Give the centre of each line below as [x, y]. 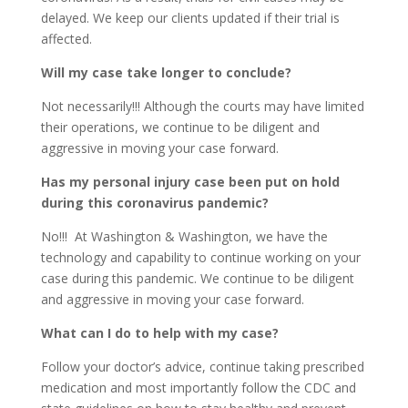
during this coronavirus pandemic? [154, 203]
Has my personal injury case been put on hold [190, 182]
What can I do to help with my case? [159, 333]
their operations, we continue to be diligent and [180, 127]
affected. [66, 39]
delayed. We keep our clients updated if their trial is [190, 18]
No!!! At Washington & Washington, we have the [184, 236]
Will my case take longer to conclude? [166, 72]
